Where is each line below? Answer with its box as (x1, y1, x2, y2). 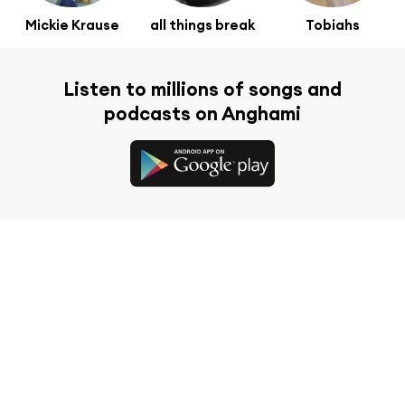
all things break (150, 15, 255, 33)
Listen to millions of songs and (63, 76, 342, 101)
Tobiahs (306, 15, 360, 33)
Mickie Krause (25, 15, 119, 33)
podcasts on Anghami (104, 100, 301, 126)
